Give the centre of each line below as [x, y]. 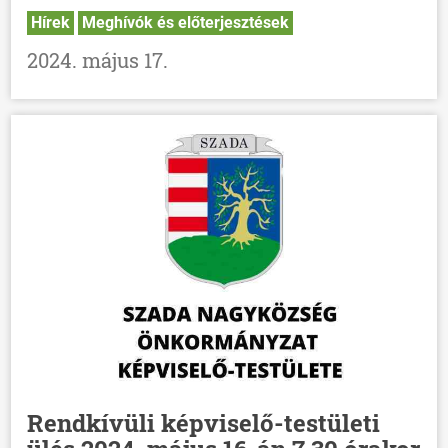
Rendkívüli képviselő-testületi [204, 423]
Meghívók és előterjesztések [186, 23]
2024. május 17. [98, 60]
